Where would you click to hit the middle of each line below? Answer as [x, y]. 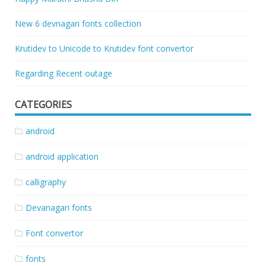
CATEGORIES [43, 104]
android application [62, 156]
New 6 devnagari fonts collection [78, 23]
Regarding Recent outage [64, 73]
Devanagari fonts [59, 207]
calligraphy [46, 182]
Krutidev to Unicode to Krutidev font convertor [104, 48]
